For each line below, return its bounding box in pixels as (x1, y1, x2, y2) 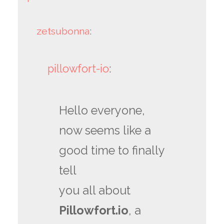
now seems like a (59, 123, 151, 137)
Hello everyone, (59, 103, 145, 117)
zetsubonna (36, 25, 90, 37)
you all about (59, 183, 131, 197)
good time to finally (59, 143, 165, 157)
